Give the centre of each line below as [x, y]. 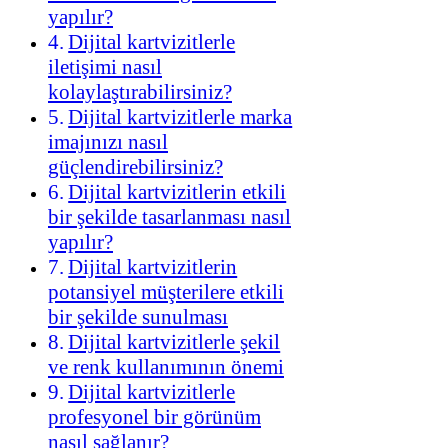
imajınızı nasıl [108, 142]
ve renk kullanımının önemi [166, 367]
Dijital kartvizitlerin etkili [177, 192]
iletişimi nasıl [105, 67]
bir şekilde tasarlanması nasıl [169, 217]
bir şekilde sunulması [138, 317]
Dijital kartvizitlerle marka [180, 117]
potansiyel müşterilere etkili [166, 292]
